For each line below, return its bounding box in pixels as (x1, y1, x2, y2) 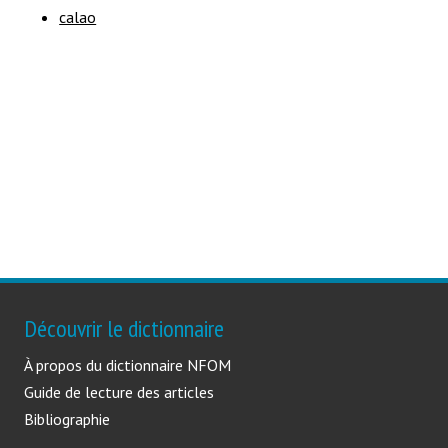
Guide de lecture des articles (24, 381, 214, 402)
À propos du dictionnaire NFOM (24, 354, 231, 375)
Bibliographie (24, 408, 110, 429)
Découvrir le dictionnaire (24, 312, 224, 344)
